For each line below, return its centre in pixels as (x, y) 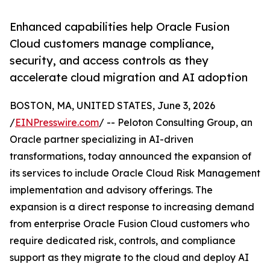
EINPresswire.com (57, 123)
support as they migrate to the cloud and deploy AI (129, 258)
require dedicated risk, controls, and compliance (123, 241)
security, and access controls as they (109, 61)
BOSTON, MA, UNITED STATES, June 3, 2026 (112, 106)
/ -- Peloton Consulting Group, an (176, 123)
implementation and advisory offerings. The (111, 190)
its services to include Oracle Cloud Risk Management (135, 173)
